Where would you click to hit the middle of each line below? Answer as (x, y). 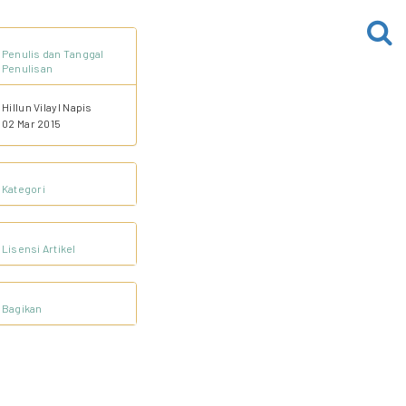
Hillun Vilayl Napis (47, 107)
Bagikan (22, 308)
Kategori (24, 188)
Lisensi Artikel (39, 248)
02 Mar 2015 (32, 123)
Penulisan (28, 68)
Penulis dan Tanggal (53, 53)
